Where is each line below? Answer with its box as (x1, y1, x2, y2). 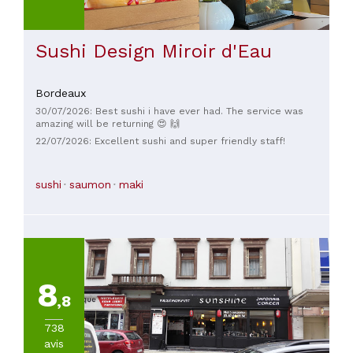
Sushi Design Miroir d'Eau (35, 39, 272, 62)
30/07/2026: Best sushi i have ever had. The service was (35, 106, 303, 117)
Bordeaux (35, 86, 86, 99)
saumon (69, 177, 111, 191)
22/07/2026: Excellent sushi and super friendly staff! (35, 135, 285, 147)
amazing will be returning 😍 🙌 (35, 118, 180, 130)
